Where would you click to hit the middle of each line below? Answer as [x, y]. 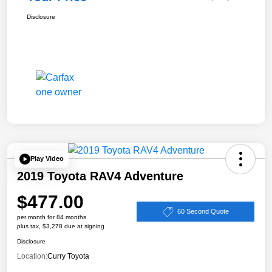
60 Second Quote [203, 212]
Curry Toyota [68, 256]
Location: [32, 256]
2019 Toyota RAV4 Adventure [100, 176]
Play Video [47, 159]
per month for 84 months [52, 217]
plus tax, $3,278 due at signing [61, 226]
